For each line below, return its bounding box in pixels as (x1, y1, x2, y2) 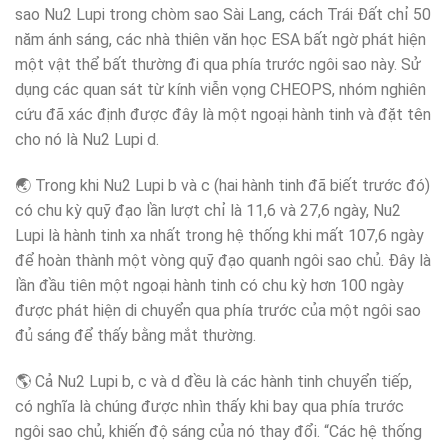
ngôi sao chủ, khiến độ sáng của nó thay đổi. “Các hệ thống (15, 421, 422, 441)
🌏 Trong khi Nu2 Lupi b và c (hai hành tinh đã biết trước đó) (15, 176, 430, 196)
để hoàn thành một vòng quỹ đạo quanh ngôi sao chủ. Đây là (15, 251, 431, 271)
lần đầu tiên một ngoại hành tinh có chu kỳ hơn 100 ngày (15, 276, 404, 296)
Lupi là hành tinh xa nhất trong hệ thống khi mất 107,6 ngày (15, 226, 424, 246)
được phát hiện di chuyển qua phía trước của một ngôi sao (15, 301, 421, 321)
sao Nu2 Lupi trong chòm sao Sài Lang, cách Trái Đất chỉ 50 (15, 5, 431, 25)
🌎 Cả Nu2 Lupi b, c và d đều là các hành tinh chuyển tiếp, (15, 371, 412, 391)
